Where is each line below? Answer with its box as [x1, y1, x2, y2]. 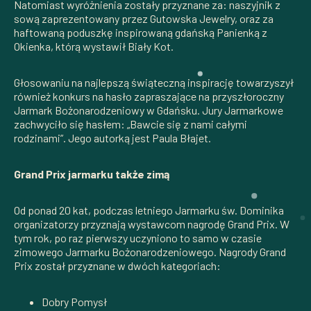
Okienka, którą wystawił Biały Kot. [14, 39, 174, 53]
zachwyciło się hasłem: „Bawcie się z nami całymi [14, 117, 247, 131]
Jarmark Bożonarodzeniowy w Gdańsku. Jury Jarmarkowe [14, 103, 283, 117]
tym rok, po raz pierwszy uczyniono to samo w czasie [14, 230, 262, 244]
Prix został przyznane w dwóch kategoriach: [14, 258, 221, 272]
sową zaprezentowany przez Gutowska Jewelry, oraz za [14, 11, 274, 25]
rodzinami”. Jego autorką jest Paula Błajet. [14, 131, 211, 144]
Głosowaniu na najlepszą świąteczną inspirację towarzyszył [14, 75, 294, 89]
